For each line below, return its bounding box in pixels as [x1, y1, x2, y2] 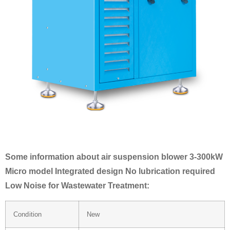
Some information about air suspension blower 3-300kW [5, 152, 223, 162]
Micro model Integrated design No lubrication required [5, 167, 215, 176]
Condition [13, 210, 42, 218]
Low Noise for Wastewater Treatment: [5, 181, 149, 190]
